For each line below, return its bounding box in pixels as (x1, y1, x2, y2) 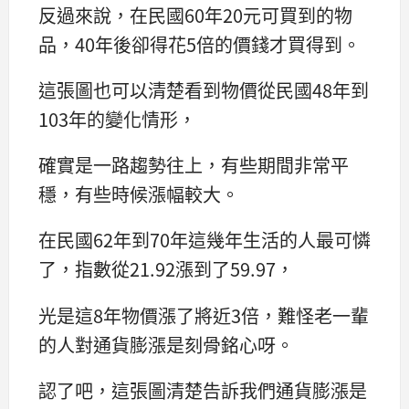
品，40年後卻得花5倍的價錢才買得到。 (38, 31, 361, 58)
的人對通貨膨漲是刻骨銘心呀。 (38, 330, 294, 358)
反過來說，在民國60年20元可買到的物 (38, 2, 352, 29)
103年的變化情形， (38, 106, 196, 133)
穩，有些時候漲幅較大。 (38, 181, 239, 208)
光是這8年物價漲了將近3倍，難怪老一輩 (38, 301, 369, 329)
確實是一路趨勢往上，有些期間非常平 (38, 152, 349, 179)
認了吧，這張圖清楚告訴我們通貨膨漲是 (38, 376, 367, 404)
